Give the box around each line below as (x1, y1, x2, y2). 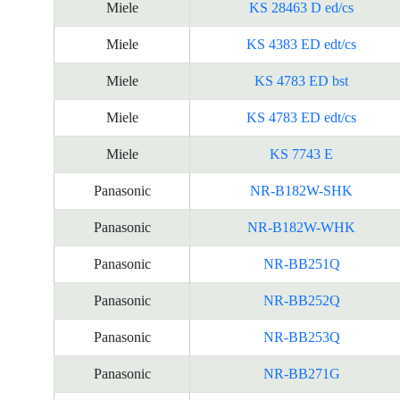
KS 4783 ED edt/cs (246, 110, 356, 125)
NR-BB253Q (262, 329, 340, 345)
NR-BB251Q (262, 256, 340, 271)
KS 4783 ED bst (254, 73, 348, 88)
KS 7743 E (270, 146, 333, 162)
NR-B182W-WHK (247, 220, 355, 235)
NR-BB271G (262, 366, 340, 381)
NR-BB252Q (262, 293, 340, 308)
